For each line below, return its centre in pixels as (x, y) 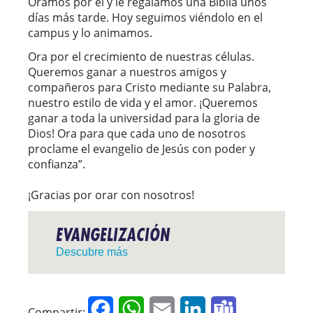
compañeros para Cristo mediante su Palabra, (150, 87)
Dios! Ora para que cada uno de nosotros (137, 133)
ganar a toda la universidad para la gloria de (144, 118)
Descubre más (92, 252)
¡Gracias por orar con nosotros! (111, 195)
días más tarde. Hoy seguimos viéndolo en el (145, 17)
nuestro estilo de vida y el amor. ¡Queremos (143, 102)
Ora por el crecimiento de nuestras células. (141, 56)
